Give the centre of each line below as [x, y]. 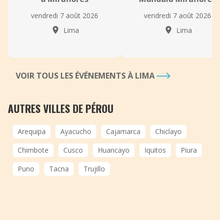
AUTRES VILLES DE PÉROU [61, 108]
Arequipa [32, 131]
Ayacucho [76, 131]
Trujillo [94, 169]
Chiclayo [168, 131]
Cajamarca [123, 131]
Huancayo [114, 150]
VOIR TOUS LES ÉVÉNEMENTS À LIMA [86, 76]
